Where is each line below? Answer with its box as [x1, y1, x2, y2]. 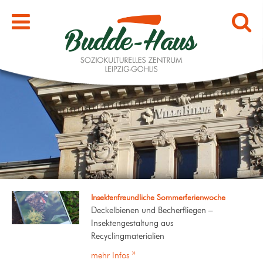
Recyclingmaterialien [90, 231, 170, 241]
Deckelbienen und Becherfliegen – [90, 205, 213, 215]
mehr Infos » [90, 250, 136, 261]
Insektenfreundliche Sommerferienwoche [90, 193, 225, 202]
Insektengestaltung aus [90, 218, 174, 228]
